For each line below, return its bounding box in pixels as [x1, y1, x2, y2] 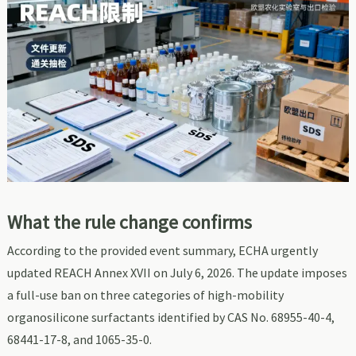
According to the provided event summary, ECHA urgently [6, 242, 318, 258]
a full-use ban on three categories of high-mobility [6, 286, 284, 303]
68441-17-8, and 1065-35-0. [6, 331, 152, 347]
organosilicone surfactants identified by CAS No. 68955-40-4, [6, 308, 335, 325]
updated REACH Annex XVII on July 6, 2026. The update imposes [6, 264, 347, 281]
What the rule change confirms [6, 209, 252, 234]
